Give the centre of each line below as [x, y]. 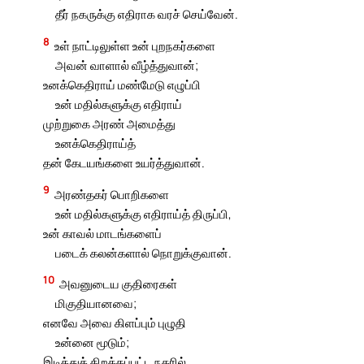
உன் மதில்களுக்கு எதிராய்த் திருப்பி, [143, 213]
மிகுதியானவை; [95, 303]
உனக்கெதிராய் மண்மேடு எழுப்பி [122, 84]
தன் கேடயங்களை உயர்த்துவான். [124, 162]
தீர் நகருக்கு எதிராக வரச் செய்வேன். [146, 14]
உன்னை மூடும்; [92, 342]
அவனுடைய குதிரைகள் [119, 284]
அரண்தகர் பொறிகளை [112, 194]
